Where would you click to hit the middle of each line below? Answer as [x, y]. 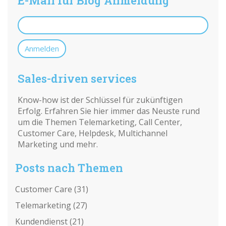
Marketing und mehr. [59, 144]
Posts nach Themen [69, 168]
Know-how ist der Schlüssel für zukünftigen [100, 100]
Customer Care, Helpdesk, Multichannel [93, 133]
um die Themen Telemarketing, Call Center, [100, 122]
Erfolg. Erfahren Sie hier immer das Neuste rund [109, 111]
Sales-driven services [77, 78]
